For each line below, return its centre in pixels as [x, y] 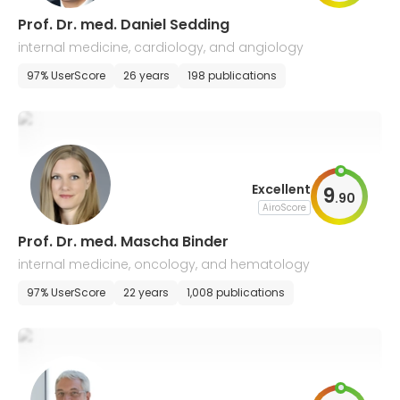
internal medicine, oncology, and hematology [164, 264]
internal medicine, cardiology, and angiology [161, 47]
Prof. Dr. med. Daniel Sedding [124, 25]
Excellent [281, 189]
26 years [146, 75]
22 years [146, 292]
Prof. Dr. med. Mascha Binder [123, 242]
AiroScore [284, 207]
